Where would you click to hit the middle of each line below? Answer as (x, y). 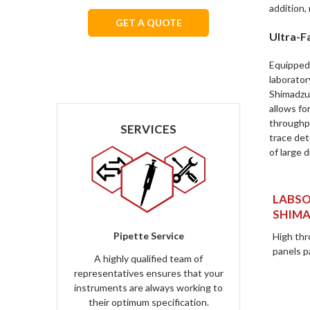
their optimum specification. (148, 302)
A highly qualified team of (148, 258)
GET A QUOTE (148, 22)
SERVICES (148, 129)
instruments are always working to (148, 288)
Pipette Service (148, 236)
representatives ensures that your (148, 273)
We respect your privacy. (148, 54)
